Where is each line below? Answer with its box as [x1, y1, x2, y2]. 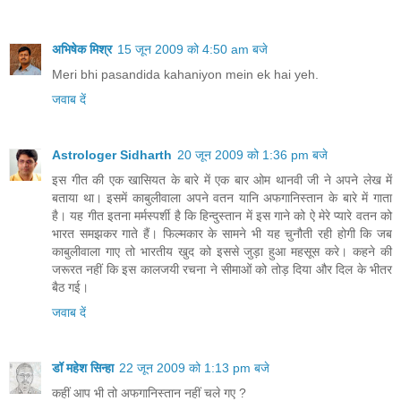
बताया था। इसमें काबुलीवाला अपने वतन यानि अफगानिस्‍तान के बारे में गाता [52, 190, 392, 205]
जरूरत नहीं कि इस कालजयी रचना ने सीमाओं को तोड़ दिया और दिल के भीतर [52, 261, 392, 277]
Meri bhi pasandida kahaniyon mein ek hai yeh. [52, 67, 319, 81]
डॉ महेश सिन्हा [52, 360, 114, 375]
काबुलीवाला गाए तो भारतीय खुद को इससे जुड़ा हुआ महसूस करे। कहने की [52, 243, 392, 259]
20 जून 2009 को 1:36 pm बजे [177, 147, 328, 162]
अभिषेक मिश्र [52, 42, 112, 56]
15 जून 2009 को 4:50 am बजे [117, 42, 268, 56]
